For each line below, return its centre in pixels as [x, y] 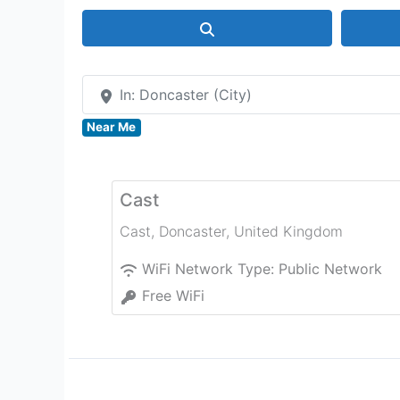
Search [238, 27]
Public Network [330, 269]
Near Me [112, 127]
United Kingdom [288, 232]
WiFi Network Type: [210, 269]
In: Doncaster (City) [186, 95]
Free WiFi [173, 296]
